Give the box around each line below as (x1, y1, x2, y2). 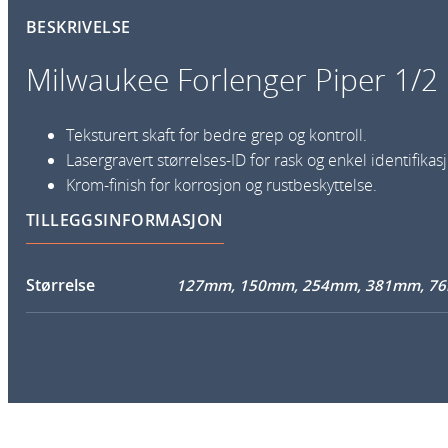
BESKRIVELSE (26, 16, 131, 39)
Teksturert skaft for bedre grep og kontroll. (66, 124, 367, 147)
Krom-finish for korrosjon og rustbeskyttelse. (66, 174, 377, 197)
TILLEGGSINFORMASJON (26, 209, 224, 232)
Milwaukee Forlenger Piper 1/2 (26, 59, 438, 101)
